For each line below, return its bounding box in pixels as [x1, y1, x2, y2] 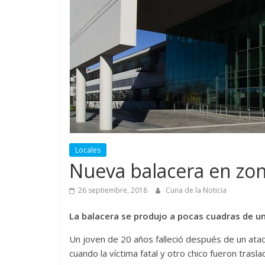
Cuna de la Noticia [166, 185, 227, 195]
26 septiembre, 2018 [78, 185, 147, 195]
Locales [75, 144, 101, 155]
